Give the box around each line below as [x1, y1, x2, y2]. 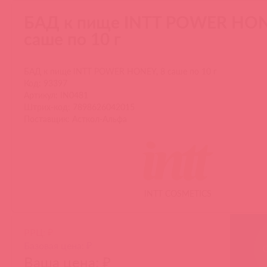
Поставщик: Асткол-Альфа [24, 113, 127, 124]
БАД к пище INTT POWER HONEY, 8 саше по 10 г [24, 66, 217, 76]
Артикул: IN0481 [24, 89, 88, 100]
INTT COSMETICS [144, 188, 212, 198]
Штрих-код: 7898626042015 [24, 101, 135, 112]
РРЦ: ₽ [24, 226, 53, 238]
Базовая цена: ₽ [24, 239, 92, 251]
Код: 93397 [24, 77, 67, 88]
